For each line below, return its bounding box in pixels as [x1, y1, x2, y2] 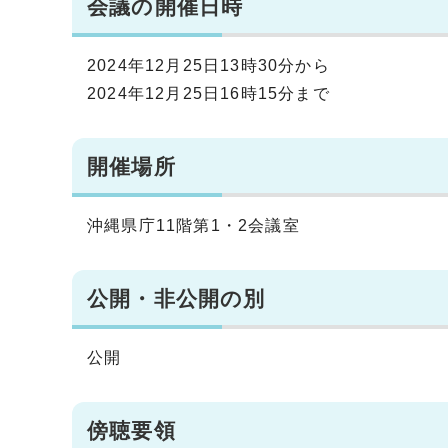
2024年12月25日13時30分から [87, 56, 330, 74]
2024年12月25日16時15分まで [87, 84, 330, 102]
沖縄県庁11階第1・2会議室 [87, 216, 300, 234]
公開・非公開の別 [87, 286, 266, 310]
